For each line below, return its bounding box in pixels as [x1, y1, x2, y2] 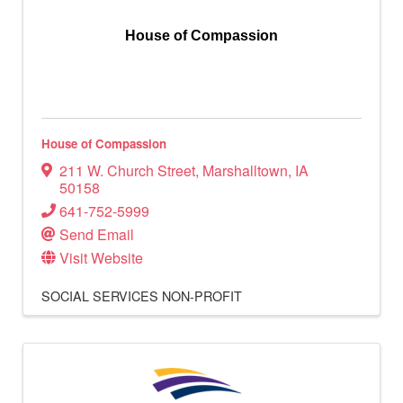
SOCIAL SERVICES [41, 285, 158, 305]
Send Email [59, 223, 134, 245]
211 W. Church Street [59, 159, 195, 181]
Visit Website [59, 246, 143, 268]
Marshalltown [202, 159, 288, 181]
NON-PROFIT [162, 285, 242, 305]
